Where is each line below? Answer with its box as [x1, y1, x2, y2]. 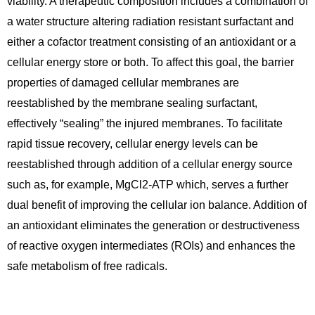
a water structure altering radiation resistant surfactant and [7, 15, 294, 27]
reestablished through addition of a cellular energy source [7, 157, 292, 170]
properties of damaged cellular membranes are [7, 76, 239, 89]
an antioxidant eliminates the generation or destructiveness [7, 219, 300, 231]
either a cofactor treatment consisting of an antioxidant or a [7, 35, 296, 48]
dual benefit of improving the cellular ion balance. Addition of [7, 198, 307, 211]
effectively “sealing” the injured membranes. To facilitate [7, 117, 283, 129]
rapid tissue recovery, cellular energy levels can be [7, 137, 258, 150]
